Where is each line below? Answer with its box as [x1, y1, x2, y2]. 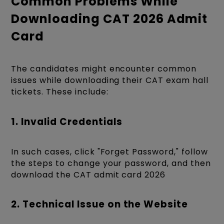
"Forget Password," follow [97, 145, 208, 157]
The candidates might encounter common [11, 63, 196, 75]
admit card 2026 [91, 168, 166, 180]
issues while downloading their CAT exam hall [11, 74, 208, 86]
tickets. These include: [11, 86, 108, 98]
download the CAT [11, 168, 91, 180]
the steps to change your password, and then [11, 157, 211, 169]
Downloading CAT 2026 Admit [11, 10, 208, 27]
